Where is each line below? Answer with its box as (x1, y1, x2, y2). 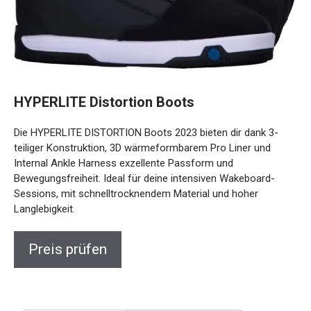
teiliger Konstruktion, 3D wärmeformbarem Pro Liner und (14, 141, 271, 154)
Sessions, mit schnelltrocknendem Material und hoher (14, 187, 258, 200)
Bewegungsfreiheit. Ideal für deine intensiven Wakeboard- (14, 171, 275, 185)
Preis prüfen (28, 240, 107, 258)
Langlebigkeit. (14, 202, 75, 215)
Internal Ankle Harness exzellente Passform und (14, 156, 233, 169)
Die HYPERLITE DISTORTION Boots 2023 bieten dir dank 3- (14, 126, 278, 139)
